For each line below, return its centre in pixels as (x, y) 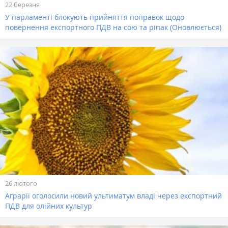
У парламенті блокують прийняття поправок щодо (95, 17)
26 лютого (21, 183)
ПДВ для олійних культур (49, 206)
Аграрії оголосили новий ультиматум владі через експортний (113, 196)
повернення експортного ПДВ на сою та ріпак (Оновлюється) (113, 27)
